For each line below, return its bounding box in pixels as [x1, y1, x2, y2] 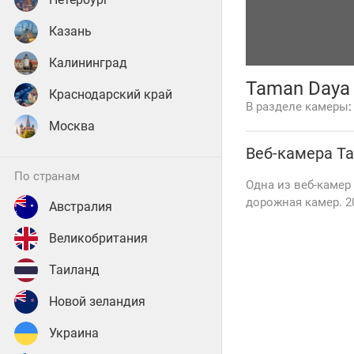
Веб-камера [246, 144, 337, 163]
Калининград [49, 55, 127, 70]
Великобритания [49, 231, 148, 246]
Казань [49, 24, 92, 39]
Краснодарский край [49, 87, 172, 102]
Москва [49, 119, 95, 134]
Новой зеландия [49, 294, 145, 309]
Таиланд [49, 262, 100, 277]
